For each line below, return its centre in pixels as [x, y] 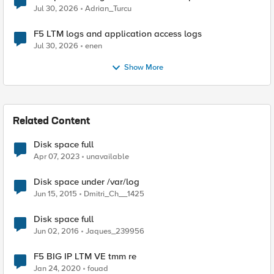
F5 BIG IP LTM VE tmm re [85, 256]
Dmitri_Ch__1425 [114, 194]
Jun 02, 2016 [56, 231]
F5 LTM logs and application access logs [118, 34]
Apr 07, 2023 [57, 157]
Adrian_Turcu [108, 9]
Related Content [51, 122]
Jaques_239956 [115, 231]
